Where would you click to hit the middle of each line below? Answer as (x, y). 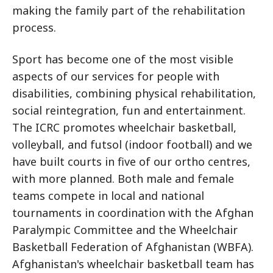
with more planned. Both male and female (123, 178)
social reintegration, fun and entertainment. (129, 110)
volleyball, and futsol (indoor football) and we (132, 144)
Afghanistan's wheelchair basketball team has (133, 264)
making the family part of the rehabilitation (129, 10)
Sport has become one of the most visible (123, 59)
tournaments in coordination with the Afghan (133, 212)
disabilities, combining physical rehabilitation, (134, 93)
